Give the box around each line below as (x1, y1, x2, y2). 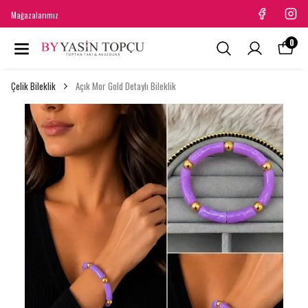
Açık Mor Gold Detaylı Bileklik (76, 79, 176, 93)
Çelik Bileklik (11, 79, 56, 93)
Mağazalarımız (11, 10, 58, 21)
